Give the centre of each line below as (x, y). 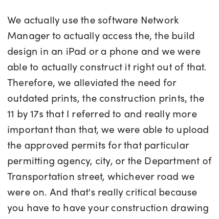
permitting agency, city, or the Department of (110, 160)
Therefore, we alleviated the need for (92, 82)
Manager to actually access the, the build (101, 35)
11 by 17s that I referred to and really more (102, 113)
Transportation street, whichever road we (101, 176)
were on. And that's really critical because (102, 192)
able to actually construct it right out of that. (107, 66)
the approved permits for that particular (98, 145)
